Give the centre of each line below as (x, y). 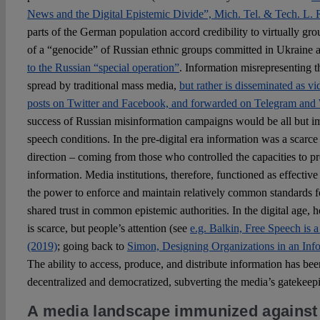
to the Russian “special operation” (103, 67)
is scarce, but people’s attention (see (108, 228)
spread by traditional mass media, (103, 85)
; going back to (92, 246)
